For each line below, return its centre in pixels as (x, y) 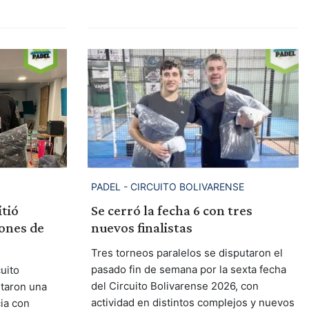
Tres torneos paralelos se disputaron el (187, 253)
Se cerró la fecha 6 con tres (171, 211)
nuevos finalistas (141, 228)
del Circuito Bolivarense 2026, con (175, 286)
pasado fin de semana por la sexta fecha (188, 270)
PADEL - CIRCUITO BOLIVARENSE (167, 187)
